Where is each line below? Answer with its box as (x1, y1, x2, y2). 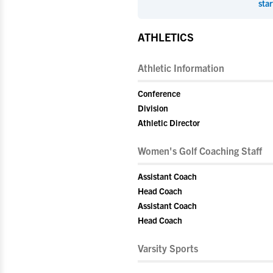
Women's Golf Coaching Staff (138, 144, 262, 157)
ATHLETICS (138, 30, 194, 44)
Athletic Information (138, 62, 224, 74)
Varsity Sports (138, 242, 198, 254)
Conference (138, 88, 180, 99)
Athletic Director (138, 117, 200, 128)
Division (138, 102, 168, 113)
